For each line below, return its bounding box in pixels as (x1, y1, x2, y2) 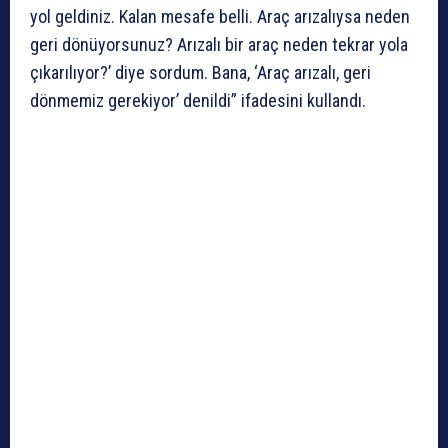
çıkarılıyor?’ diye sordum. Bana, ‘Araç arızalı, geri (30, 62, 371, 84)
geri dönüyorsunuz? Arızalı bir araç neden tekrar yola (30, 34, 408, 56)
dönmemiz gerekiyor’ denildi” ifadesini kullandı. (30, 90, 366, 112)
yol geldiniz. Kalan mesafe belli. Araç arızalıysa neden (30, 6, 410, 28)
